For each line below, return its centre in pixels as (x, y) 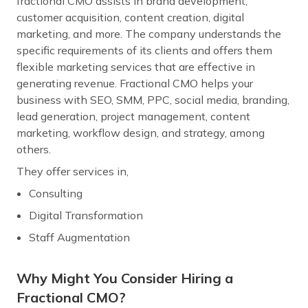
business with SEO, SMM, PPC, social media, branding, (153, 100)
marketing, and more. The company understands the (149, 34)
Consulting (56, 194)
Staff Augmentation (79, 238)
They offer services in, (73, 172)
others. (34, 150)
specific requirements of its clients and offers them (144, 51)
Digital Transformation (86, 216)
